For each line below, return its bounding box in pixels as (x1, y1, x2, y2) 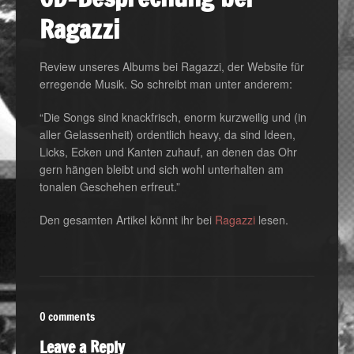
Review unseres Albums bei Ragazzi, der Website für (40, 58, 304, 74)
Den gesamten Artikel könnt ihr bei (40, 212, 215, 228)
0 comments (40, 309, 95, 325)
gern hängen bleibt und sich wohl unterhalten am (40, 161, 284, 177)
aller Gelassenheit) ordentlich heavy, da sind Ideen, (40, 126, 296, 142)
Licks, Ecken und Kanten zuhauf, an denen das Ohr (40, 144, 297, 160)
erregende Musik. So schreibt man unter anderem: (40, 76, 292, 92)
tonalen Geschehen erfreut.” (40, 179, 180, 194)
